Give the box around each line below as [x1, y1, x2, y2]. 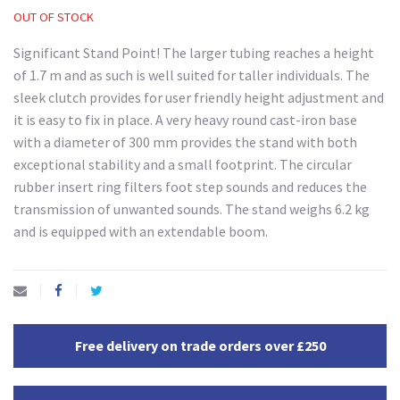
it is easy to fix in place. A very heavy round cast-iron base [13, 111, 357, 129]
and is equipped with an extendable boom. [13, 222, 268, 241]
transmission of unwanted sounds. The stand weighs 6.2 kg [13, 200, 370, 219]
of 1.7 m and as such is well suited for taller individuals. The [13, 66, 370, 85]
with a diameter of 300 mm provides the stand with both [13, 133, 357, 152]
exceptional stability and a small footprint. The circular [13, 155, 352, 174]
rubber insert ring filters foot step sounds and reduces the [13, 178, 367, 196]
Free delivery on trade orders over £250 [74, 337, 326, 355]
